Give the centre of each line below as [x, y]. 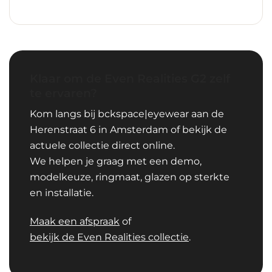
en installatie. [62, 192]
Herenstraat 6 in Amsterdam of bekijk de [128, 129]
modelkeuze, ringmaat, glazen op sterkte [130, 177]
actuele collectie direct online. [102, 145]
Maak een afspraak [75, 221]
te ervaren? [63, 93]
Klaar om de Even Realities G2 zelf [130, 79]
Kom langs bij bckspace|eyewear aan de [127, 114]
